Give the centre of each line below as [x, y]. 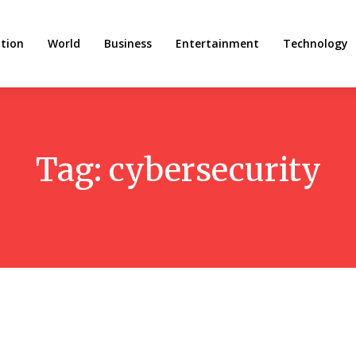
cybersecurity [215, 170]
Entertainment [217, 43]
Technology [315, 43]
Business [128, 43]
